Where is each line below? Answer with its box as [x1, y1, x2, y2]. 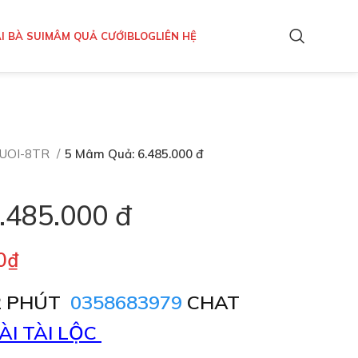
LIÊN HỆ [156, 29, 197, 42]
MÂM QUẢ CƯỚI [45, 29, 127, 42]
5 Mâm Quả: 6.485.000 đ [65, 146, 203, 161]
